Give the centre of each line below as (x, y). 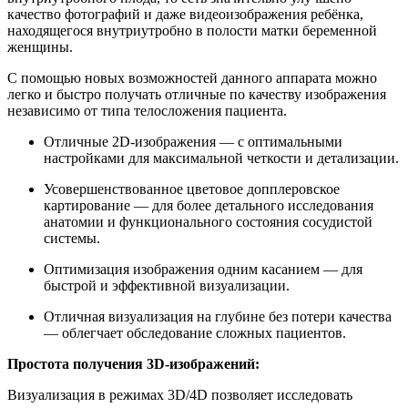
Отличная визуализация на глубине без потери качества (218, 316)
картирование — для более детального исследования (209, 205)
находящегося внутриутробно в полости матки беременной (192, 30)
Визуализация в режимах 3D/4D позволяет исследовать (180, 394)
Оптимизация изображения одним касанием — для (203, 269)
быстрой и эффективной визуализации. (167, 285)
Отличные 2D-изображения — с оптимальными (193, 141)
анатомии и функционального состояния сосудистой (208, 221)
